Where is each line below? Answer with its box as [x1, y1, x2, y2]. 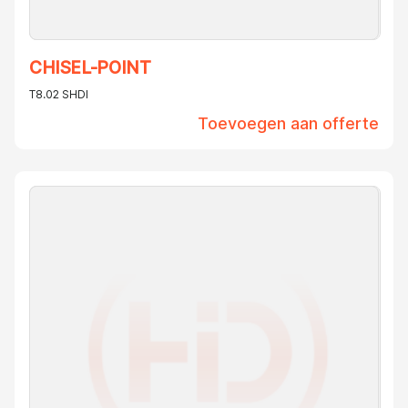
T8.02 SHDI [29, 87, 88, 102]
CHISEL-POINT [29, 57, 151, 79]
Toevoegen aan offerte [198, 114, 379, 134]
